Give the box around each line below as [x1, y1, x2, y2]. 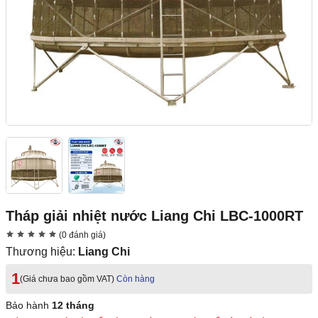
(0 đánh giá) [57, 230, 106, 241]
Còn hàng [116, 274, 155, 285]
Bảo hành [6, 300, 52, 312]
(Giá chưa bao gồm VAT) [20, 274, 114, 285]
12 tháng [52, 300, 94, 312]
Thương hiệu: [6, 246, 78, 258]
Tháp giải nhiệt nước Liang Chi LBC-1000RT [6, 208, 303, 224]
